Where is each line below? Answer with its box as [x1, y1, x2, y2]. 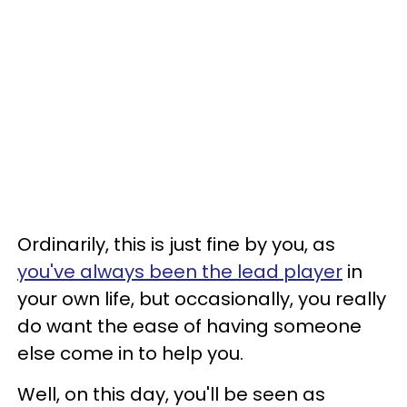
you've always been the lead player [17, 258, 342, 284]
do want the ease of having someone [17, 313, 362, 339]
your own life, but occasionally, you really [17, 285, 386, 312]
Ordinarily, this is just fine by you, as [17, 231, 335, 257]
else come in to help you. [17, 340, 243, 366]
